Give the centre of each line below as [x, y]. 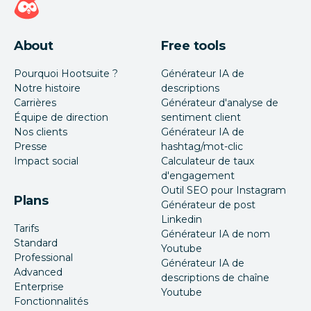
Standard [36, 243]
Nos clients [41, 132]
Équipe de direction [61, 117]
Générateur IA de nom [216, 234]
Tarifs [26, 228]
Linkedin [182, 219]
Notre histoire [47, 88]
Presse [31, 146]
